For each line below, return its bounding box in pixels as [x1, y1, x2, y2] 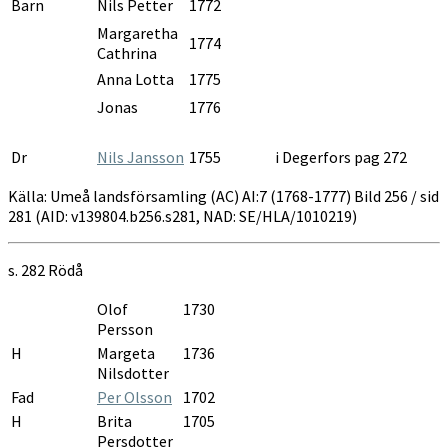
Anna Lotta [97, 68, 174, 89]
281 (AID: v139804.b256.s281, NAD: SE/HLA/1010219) [8, 205, 357, 226]
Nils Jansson [97, 146, 184, 167]
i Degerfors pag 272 [275, 146, 407, 167]
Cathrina [97, 42, 157, 63]
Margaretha [97, 22, 178, 43]
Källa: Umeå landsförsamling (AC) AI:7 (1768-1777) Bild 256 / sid [8, 185, 439, 206]
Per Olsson [97, 386, 172, 407]
